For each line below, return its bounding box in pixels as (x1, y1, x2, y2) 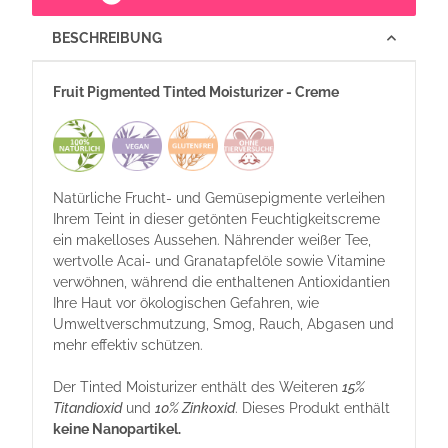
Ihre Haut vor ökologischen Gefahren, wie (53, 295, 319, 312)
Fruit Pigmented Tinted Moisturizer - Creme (53, 84, 339, 101)
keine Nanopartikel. (53, 421, 181, 438)
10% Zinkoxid (155, 400, 235, 417)
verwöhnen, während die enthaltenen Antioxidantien (53, 274, 390, 291)
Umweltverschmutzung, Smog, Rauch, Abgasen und (53, 316, 394, 333)
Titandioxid (53, 400, 122, 417)
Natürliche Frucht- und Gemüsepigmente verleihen (53, 190, 385, 207)
